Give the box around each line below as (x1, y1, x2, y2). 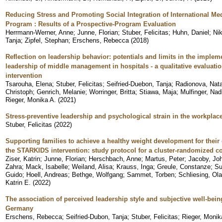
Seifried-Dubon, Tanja (66, 213, 127, 221)
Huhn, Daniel (172, 28, 209, 36)
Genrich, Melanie (37, 88, 85, 96)
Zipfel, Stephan (25, 36, 68, 44)
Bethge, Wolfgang (72, 170, 123, 178)
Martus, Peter (145, 155, 184, 163)
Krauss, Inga (116, 163, 153, 170)
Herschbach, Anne (89, 155, 141, 163)
